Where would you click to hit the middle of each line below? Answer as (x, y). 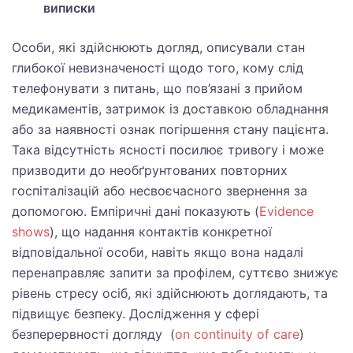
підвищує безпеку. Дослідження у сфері (136, 314)
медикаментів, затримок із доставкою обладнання (170, 109)
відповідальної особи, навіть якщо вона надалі (158, 252)
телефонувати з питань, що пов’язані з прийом (157, 88)
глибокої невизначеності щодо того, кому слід (158, 68)
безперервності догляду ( (93, 334)
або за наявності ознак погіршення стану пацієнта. (170, 129)
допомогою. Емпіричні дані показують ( (136, 211)
